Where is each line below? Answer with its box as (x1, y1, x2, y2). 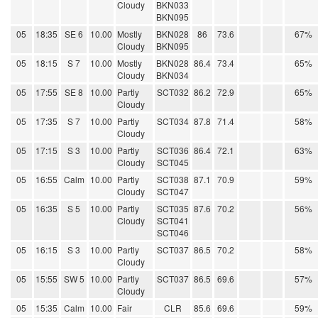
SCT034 (156, 115, 189, 128)
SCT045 (156, 156, 189, 169)
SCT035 (156, 202, 189, 215)
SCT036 (156, 144, 189, 157)
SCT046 (156, 226, 189, 239)
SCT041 (156, 214, 189, 227)
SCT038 (156, 173, 189, 186)
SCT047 (156, 185, 189, 198)
